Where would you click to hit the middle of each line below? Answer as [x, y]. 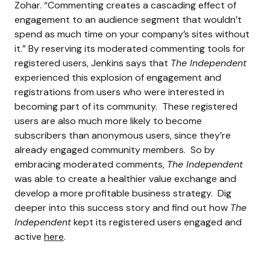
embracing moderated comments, [91, 164]
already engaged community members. [101, 149]
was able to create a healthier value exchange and [125, 178]
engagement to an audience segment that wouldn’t [128, 19]
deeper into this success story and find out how [122, 207]
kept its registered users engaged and [156, 222]
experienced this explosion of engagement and [118, 77]
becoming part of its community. [87, 106]
